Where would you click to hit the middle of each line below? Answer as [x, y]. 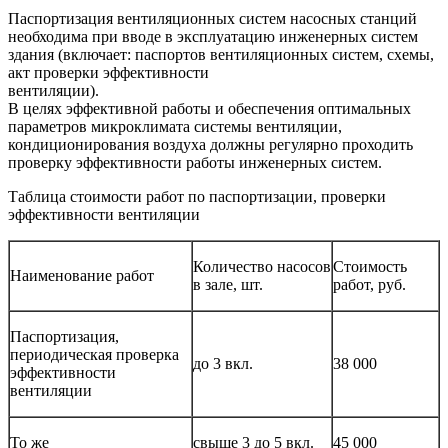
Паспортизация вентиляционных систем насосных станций [212, 18]
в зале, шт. [228, 284]
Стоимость [370, 266]
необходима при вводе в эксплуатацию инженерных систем [213, 36]
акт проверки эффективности [108, 72]
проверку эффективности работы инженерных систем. [195, 162]
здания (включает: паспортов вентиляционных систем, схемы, [221, 54]
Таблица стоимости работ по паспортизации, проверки [197, 196]
